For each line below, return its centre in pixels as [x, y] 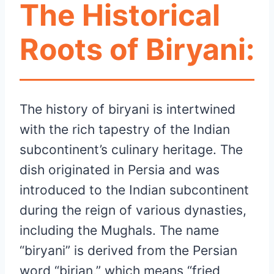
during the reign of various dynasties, [133, 210]
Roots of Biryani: [137, 49]
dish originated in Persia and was [120, 169]
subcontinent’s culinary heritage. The [131, 149]
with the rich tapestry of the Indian [125, 129]
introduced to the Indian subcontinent [134, 190]
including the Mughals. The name [119, 230]
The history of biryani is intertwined [128, 109]
